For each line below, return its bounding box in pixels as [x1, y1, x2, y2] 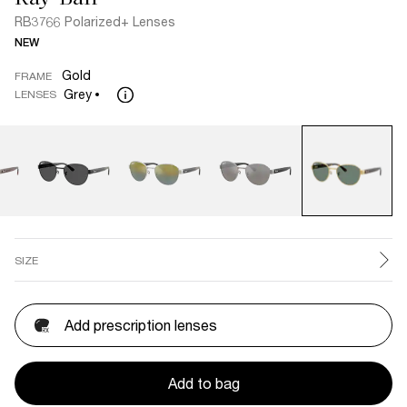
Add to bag [167, 374, 240, 392]
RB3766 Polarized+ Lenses [15, 14, 175, 29]
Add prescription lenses [65, 316, 217, 333]
